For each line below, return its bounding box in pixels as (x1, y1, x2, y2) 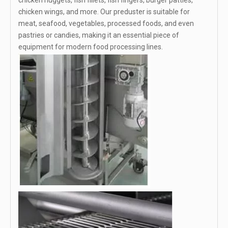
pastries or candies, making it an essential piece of (18, 31, 179, 40)
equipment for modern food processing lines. (18, 43, 163, 51)
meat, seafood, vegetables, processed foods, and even (18, 19, 194, 28)
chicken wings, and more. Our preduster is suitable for (18, 8, 190, 16)
